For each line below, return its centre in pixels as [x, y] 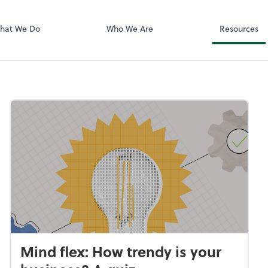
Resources [239, 29]
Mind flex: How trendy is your [121, 252]
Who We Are [130, 29]
